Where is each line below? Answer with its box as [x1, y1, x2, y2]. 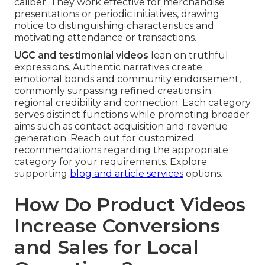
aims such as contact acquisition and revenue [14, 120, 228, 132]
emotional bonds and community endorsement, [14, 73, 241, 85]
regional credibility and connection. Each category [14, 96, 251, 108]
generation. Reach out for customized [14, 132, 194, 144]
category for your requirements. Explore [14, 156, 207, 167]
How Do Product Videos [14, 192, 245, 216]
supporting [14, 167, 70, 179]
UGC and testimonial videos [14, 49, 148, 61]
